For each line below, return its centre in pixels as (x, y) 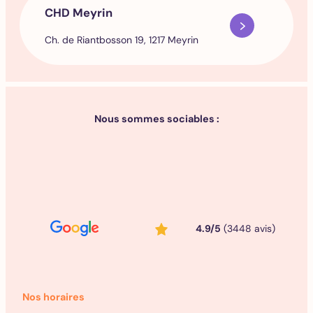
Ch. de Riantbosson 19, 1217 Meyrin (122, 40)
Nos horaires (53, 297)
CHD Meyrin (79, 13)
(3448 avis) (248, 228)
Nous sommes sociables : (156, 119)
